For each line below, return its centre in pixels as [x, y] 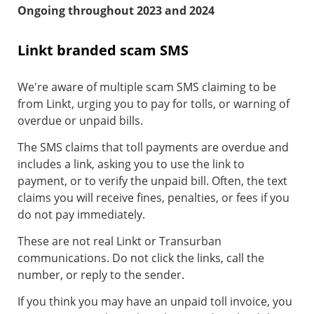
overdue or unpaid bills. [82, 121]
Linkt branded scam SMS [103, 50]
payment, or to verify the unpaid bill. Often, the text [152, 181]
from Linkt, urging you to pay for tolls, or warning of [153, 104]
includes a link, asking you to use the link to [131, 164]
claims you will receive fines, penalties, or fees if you [153, 198]
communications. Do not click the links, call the [141, 258]
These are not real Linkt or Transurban [120, 241]
